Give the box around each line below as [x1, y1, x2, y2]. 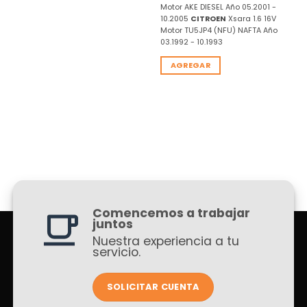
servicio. [92, 243, 140, 260]
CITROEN [190, 13, 226, 24]
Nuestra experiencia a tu [92, 232, 239, 249]
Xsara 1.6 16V [225, 13, 276, 24]
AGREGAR [170, 60, 211, 71]
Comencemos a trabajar [92, 204, 250, 221]
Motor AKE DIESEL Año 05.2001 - [160, 1, 276, 12]
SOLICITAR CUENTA [106, 281, 199, 293]
